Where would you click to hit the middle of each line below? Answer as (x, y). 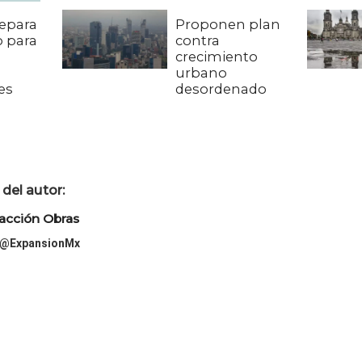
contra (198, 41)
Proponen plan (228, 25)
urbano (202, 73)
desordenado (221, 89)
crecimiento (217, 57)
